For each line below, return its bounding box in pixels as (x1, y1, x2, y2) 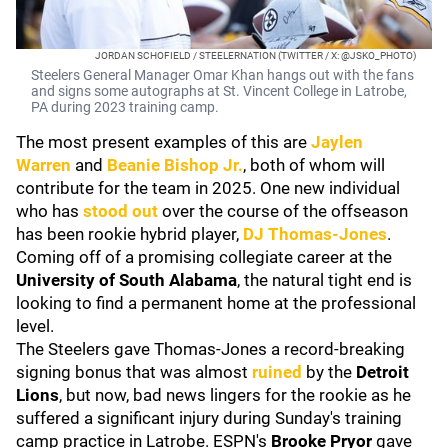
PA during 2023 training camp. (31, 99, 219, 115)
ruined (252, 362, 302, 382)
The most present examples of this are (16, 132, 311, 152)
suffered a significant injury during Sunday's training (16, 408, 402, 428)
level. (16, 316, 54, 336)
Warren (16, 155, 71, 175)
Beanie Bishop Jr (107, 155, 238, 175)
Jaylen (311, 132, 363, 152)
